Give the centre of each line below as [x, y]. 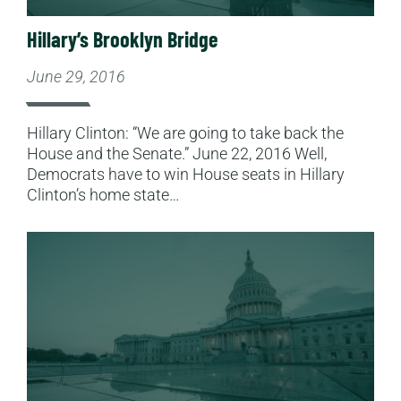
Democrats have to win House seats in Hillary [186, 174]
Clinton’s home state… [103, 194]
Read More [64, 241]
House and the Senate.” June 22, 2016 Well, [177, 153]
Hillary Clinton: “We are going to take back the [185, 132]
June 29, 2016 [76, 76]
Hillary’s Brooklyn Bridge [122, 38]
